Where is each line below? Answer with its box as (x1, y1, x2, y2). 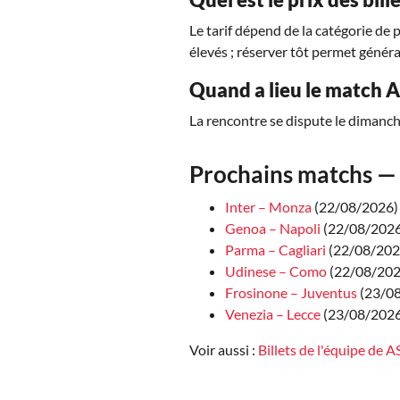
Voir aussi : (189, 340, 258, 358)
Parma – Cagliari (225, 240, 326, 258)
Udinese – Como (225, 262, 327, 279)
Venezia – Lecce (225, 304, 321, 322)
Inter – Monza (225, 197, 312, 215)
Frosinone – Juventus (225, 283, 357, 301)
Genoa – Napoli (225, 219, 321, 237)
